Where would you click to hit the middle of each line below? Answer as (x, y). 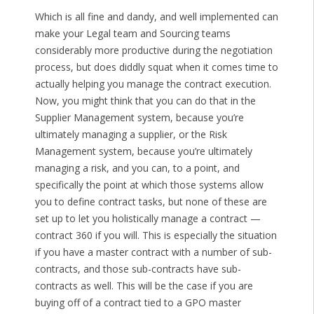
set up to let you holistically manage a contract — (148, 219)
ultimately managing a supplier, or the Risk (131, 135)
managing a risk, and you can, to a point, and (137, 168)
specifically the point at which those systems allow (149, 185)
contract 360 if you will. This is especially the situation (156, 235)
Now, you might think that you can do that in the (145, 101)
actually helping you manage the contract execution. (153, 84)
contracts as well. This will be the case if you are (144, 286)
